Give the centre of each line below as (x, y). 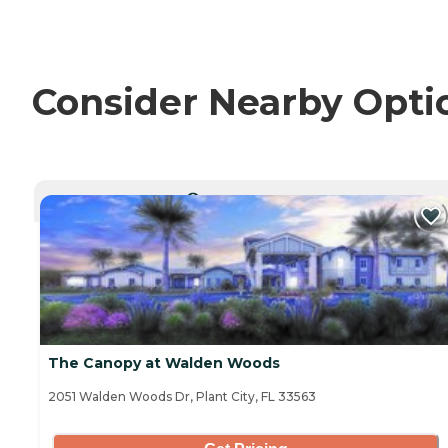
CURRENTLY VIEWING (252, 197)
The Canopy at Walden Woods (164, 363)
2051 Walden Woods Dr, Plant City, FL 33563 (182, 397)
